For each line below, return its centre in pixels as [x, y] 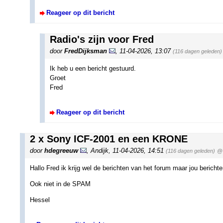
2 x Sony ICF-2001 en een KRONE [109, 139]
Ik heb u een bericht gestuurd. [93, 68]
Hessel [40, 200]
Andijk [100, 150]
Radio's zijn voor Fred [102, 39]
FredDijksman [86, 51]
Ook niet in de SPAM [60, 184]
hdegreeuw [61, 150]
